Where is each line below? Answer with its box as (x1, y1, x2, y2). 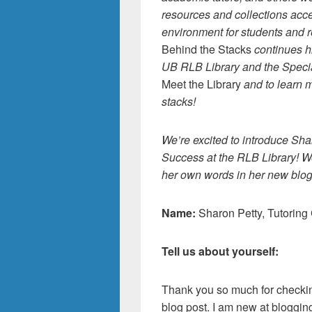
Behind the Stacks (162, 41, 251, 57)
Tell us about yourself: (162, 243, 279, 259)
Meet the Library (162, 76, 241, 92)
